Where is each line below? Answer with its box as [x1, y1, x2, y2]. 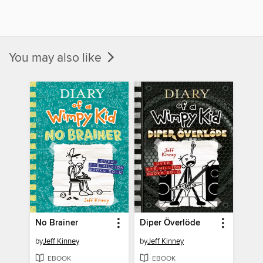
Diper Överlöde [139, 218, 200, 229]
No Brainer [35, 218, 79, 229]
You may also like [9, 50, 104, 66]
